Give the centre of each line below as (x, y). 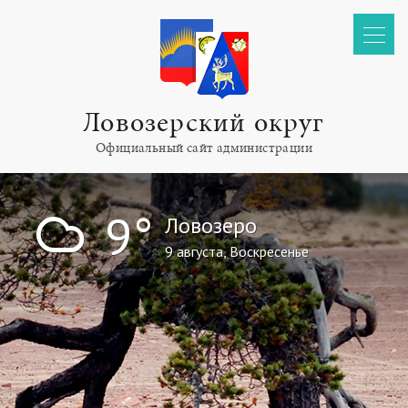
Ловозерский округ (204, 123)
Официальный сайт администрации (204, 148)
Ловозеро (211, 225)
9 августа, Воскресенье (237, 251)
